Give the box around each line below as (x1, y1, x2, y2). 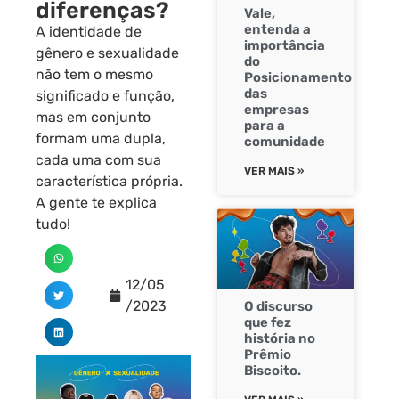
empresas (244, 102, 309, 118)
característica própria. (36, 173, 183, 191)
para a (244, 118, 285, 134)
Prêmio (244, 346, 291, 363)
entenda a (244, 21, 311, 38)
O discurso (244, 298, 313, 315)
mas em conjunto (36, 109, 151, 126)
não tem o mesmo (36, 66, 153, 84)
